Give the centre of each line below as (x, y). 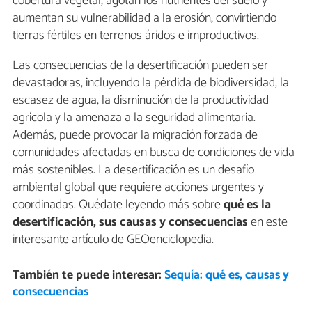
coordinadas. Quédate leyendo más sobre (118, 205)
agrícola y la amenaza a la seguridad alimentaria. (134, 118)
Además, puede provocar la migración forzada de (135, 135)
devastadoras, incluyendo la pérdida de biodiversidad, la (151, 83)
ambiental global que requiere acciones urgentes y (138, 188)
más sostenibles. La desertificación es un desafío (133, 170)
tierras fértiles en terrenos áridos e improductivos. (136, 36)
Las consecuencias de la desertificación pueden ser (140, 66)
